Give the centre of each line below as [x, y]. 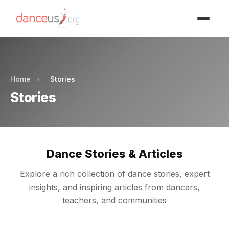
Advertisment [114, 10]
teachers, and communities [114, 200]
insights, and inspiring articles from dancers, [114, 187]
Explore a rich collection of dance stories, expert [114, 174]
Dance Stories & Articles [114, 154]
